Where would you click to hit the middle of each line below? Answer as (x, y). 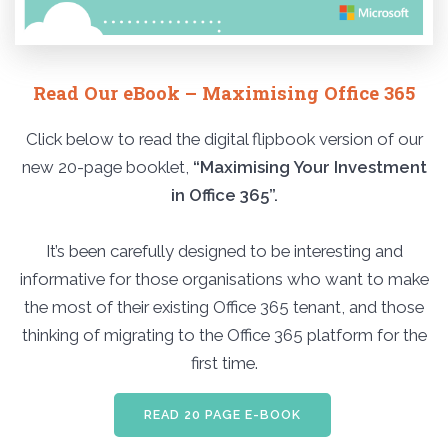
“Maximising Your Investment (309, 166)
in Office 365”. (224, 194)
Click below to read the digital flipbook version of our (224, 138)
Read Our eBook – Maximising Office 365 (224, 92)
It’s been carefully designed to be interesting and (224, 250)
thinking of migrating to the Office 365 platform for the (224, 334)
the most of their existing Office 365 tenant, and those (224, 306)
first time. (224, 362)
